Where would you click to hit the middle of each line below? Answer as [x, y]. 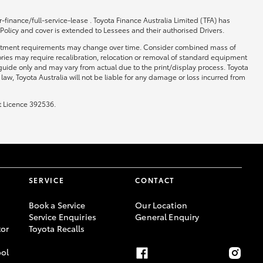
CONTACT [155, 180]
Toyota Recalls [57, 228]
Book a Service [57, 205]
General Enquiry [167, 217]
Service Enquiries [62, 217]
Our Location [161, 205]
